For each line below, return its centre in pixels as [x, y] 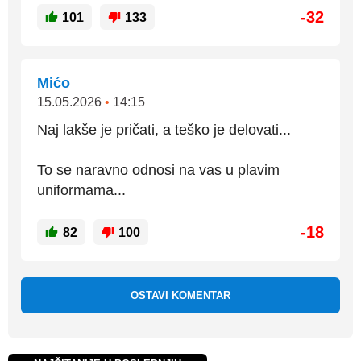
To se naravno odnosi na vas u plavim [158, 170]
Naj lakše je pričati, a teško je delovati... [164, 130]
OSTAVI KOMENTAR [180, 295]
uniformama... [81, 190]
